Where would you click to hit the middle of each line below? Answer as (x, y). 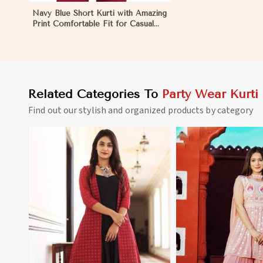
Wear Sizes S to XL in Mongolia (93, 34)
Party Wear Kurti (210, 94)
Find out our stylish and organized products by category (141, 110)
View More (110, 232)
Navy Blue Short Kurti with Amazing (100, 13)
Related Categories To (95, 94)
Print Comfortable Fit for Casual (93, 23)
